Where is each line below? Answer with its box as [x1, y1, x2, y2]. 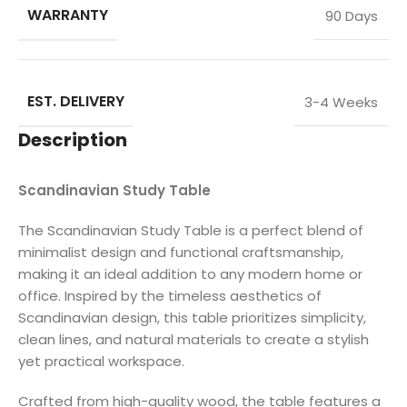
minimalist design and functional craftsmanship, [18, 243, 343, 263]
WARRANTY [27, 5, 108, 26]
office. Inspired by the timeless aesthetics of [18, 286, 322, 306]
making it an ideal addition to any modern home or [18, 264, 362, 284]
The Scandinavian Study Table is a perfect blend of [18, 221, 363, 241]
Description [18, 127, 127, 154]
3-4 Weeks [304, 93, 378, 113]
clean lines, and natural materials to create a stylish [18, 330, 369, 350]
